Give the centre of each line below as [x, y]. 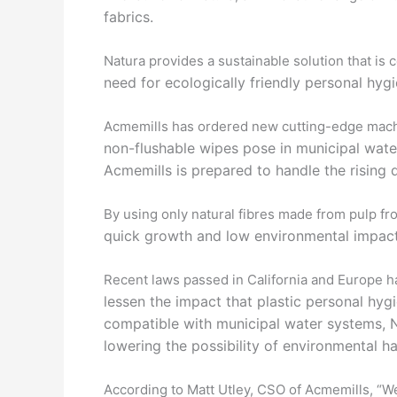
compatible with [160, 323]
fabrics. [128, 17]
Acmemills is [148, 170]
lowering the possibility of [193, 346]
